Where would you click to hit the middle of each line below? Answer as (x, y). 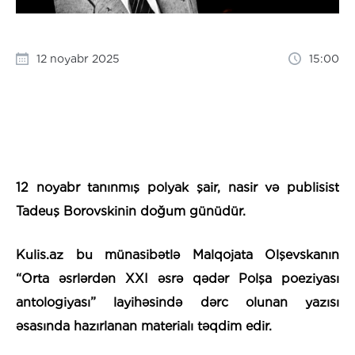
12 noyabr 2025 (78, 58)
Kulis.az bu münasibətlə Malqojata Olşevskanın (177, 254)
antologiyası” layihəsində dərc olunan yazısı (177, 302)
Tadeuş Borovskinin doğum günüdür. (131, 211)
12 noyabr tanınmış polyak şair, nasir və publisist (177, 187)
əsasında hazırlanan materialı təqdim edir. (144, 326)
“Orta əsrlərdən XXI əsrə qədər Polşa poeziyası (177, 278)
